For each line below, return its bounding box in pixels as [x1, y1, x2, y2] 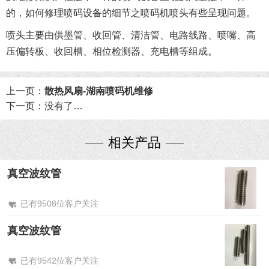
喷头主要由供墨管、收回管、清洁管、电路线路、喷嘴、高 [6, 30, 256, 41]
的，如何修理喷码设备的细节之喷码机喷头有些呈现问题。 [6, 8, 256, 19]
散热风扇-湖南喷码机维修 [44, 86, 153, 97]
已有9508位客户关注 [20, 199, 98, 209]
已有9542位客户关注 [20, 255, 98, 265]
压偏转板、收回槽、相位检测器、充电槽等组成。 [6, 46, 217, 57]
